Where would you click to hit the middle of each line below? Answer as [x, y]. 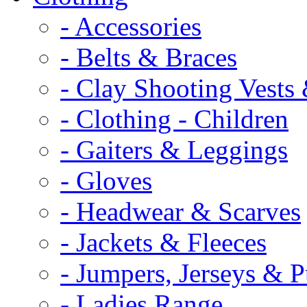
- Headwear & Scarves [181, 211]
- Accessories [131, 26]
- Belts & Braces [149, 57]
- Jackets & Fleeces [163, 242]
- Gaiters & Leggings [174, 149]
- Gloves [106, 180]
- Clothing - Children [174, 119]
